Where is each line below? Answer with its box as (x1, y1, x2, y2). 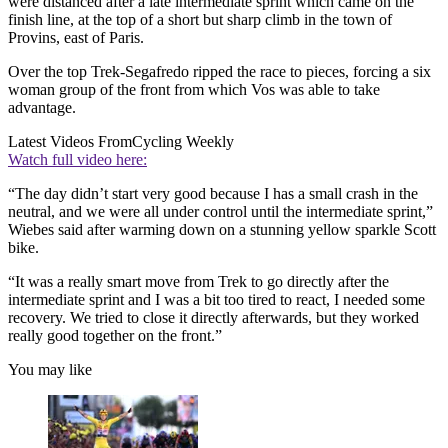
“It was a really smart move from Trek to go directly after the (8, 272, 389, 290)
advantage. (8, 98, 76, 116)
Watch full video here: (8, 150, 147, 168)
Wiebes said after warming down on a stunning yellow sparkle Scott (8, 220, 436, 238)
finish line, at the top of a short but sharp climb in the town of (8, 10, 392, 28)
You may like (8, 360, 92, 378)
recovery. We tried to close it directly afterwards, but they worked (8, 308, 419, 326)
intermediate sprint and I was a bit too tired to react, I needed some (8, 290, 425, 308)
